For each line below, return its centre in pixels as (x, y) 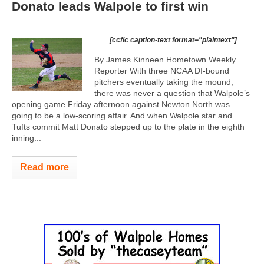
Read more (44, 167)
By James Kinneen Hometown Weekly (165, 59)
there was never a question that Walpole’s (172, 93)
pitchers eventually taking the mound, (164, 82)
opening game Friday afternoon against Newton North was (121, 104)
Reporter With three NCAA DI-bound (162, 70)
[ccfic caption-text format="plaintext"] (173, 40)
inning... (27, 138)
